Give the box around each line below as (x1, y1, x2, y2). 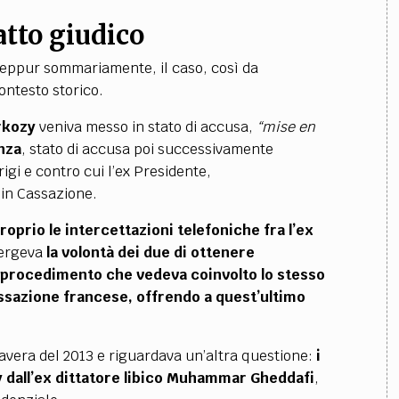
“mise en (256, 118, 315, 136)
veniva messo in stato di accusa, (38, 118, 256, 136)
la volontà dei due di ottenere (45, 243, 255, 262)
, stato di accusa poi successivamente (20, 140, 273, 159)
